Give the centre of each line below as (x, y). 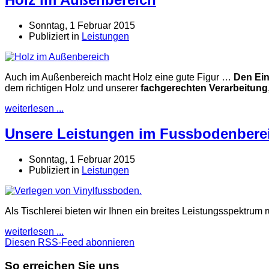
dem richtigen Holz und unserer (73, 88)
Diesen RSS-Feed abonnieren (70, 243)
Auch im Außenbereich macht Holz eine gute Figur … (119, 77)
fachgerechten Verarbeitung (204, 88)
